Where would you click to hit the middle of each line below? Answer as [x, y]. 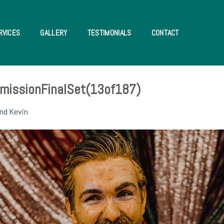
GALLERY [54, 32]
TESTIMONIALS [109, 32]
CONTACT [165, 32]
